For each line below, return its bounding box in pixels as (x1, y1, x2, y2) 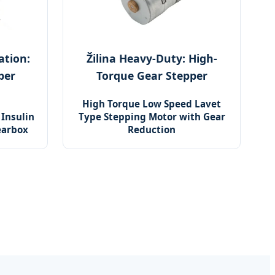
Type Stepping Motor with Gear (78, 110, 225, 123)
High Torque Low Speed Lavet (82, 98, 221, 110)
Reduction (128, 123, 176, 136)
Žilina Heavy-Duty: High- (86, 51, 217, 66)
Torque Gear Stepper (96, 68, 207, 83)
